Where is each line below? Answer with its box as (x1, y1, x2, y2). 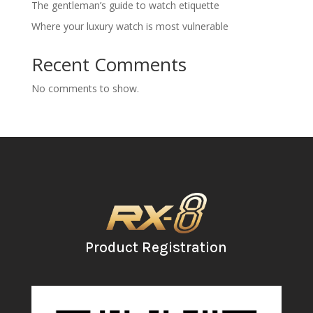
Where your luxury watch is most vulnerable (31, 20, 228, 34)
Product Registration (85, 238, 228, 256)
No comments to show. (31, 82, 139, 96)
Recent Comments (31, 52, 187, 78)
